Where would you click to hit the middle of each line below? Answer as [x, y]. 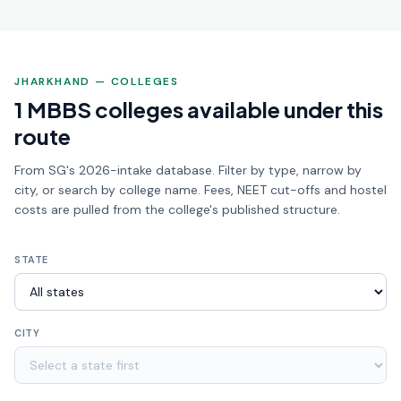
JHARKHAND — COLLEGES [97, 81]
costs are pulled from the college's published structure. [177, 209]
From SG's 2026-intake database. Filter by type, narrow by [188, 170]
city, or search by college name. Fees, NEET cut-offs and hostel [200, 190]
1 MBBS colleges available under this [199, 109]
